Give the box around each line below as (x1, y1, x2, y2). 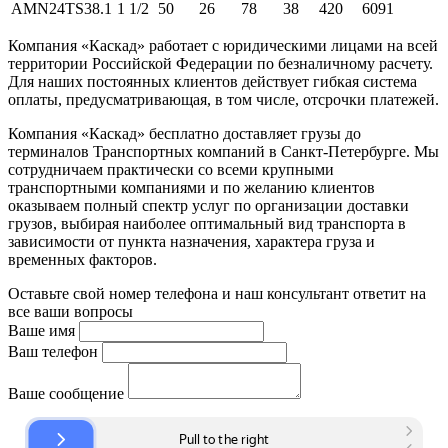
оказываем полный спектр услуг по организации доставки (8, 197, 409, 215)
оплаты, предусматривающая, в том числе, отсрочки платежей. (8, 91, 439, 109)
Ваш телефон (8, 343, 98, 361)
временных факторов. (8, 251, 157, 269)
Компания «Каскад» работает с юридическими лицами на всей (8, 37, 438, 55)
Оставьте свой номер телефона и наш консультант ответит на (8, 285, 426, 303)
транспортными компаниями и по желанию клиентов (8, 179, 375, 197)
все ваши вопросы (8, 303, 133, 321)
